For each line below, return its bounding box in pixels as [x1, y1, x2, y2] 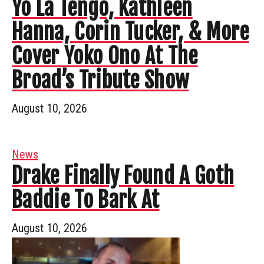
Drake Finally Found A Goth [12, 162, 235, 189]
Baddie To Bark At [12, 186, 160, 213]
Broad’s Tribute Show [12, 67, 189, 94]
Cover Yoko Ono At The [12, 42, 198, 70]
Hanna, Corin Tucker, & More [12, 18, 249, 45]
